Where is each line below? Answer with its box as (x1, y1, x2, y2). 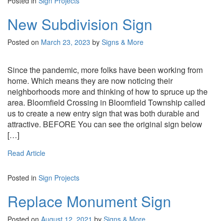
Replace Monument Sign (7, 190, 171, 212)
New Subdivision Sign (7, 13, 152, 35)
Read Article (7, 147, 45, 158)
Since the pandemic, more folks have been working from (7, 64, 203, 75)
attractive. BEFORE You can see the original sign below (7, 118, 202, 130)
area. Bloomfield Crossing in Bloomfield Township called (7, 96, 205, 108)
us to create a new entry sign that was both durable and (7, 107, 199, 119)
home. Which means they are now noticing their (7, 74, 173, 86)
